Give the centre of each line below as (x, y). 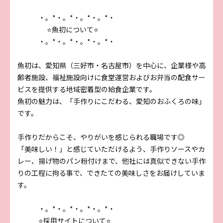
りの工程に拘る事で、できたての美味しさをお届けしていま (111, 172)
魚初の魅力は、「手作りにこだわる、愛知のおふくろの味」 (111, 101)
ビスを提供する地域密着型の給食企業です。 (87, 89)
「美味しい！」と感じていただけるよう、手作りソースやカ (111, 149)
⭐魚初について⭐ (58, 29)
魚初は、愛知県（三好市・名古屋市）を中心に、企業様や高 (111, 65)
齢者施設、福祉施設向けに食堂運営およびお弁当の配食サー (111, 77)
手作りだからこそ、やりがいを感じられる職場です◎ (101, 137)
